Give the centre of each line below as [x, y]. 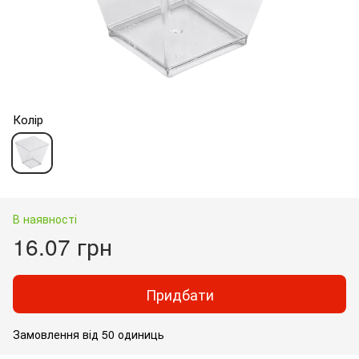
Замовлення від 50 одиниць [89, 334]
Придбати [179, 294]
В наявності [45, 218]
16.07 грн [63, 246]
